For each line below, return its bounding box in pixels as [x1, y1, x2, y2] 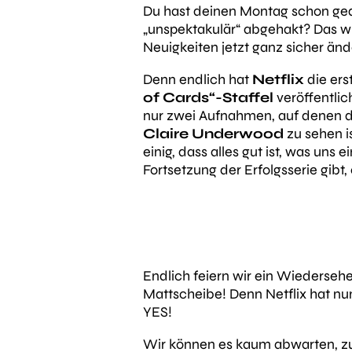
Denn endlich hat [143, 71, 252, 88]
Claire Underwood [143, 125, 284, 142]
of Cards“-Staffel [143, 89, 273, 106]
